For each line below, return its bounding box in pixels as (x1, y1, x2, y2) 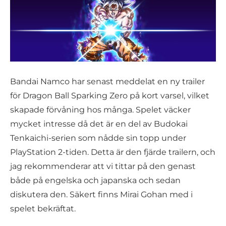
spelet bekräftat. (10, 203, 76, 213)
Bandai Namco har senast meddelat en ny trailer (10, 76, 205, 86)
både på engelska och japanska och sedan (10, 175, 181, 185)
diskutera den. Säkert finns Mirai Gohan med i (10, 189, 193, 199)
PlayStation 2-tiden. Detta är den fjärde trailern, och (10, 147, 215, 157)
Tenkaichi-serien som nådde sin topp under (10, 133, 186, 143)
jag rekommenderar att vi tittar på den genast (10, 161, 196, 171)
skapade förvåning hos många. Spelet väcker (10, 104, 191, 115)
